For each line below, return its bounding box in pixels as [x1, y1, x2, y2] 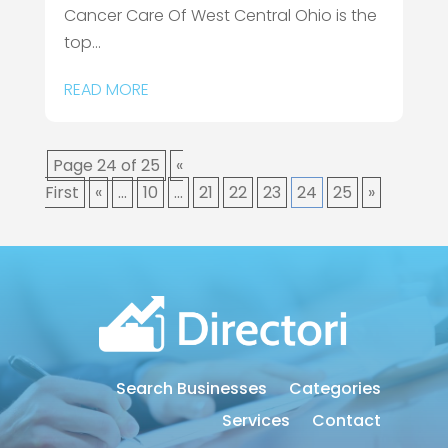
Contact [312, 408, 382, 432]
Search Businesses [116, 376, 268, 400]
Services [222, 408, 291, 432]
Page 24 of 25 [52, 154, 160, 178]
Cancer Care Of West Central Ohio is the [63, 4, 377, 28]
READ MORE [63, 78, 149, 102]
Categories [289, 376, 382, 400]
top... [63, 31, 101, 55]
